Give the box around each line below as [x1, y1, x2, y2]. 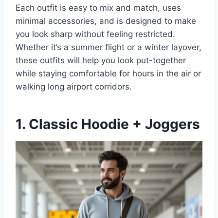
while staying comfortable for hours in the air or [16, 68, 201, 78]
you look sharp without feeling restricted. [16, 29, 175, 39]
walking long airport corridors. [16, 81, 132, 91]
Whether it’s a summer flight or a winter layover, [16, 42, 201, 52]
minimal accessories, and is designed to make [16, 16, 196, 26]
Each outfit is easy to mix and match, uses [16, 2, 181, 13]
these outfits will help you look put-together [16, 55, 186, 65]
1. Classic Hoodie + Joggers [16, 115, 200, 132]
